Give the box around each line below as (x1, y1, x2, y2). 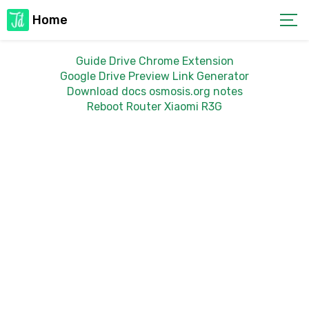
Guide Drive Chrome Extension (75, 54, 234, 68)
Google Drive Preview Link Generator (60, 70, 249, 83)
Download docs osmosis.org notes (66, 85, 243, 98)
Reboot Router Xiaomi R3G (87, 100, 222, 113)
